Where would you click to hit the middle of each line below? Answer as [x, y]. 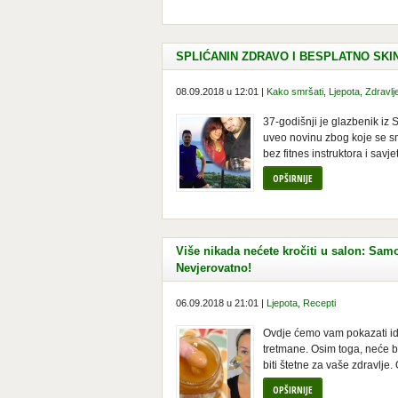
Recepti [319, 303]
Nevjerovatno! [214, 268]
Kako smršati [295, 92]
